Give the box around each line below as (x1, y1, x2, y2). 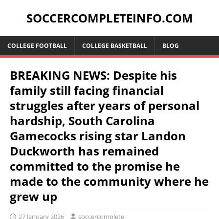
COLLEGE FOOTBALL (7, 42, 67, 50)
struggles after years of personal (10, 97, 199, 113)
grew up (10, 188, 57, 204)
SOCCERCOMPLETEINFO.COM (26, 10, 193, 26)
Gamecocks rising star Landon (10, 128, 186, 144)
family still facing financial (10, 82, 164, 98)
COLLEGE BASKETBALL (82, 42, 147, 50)
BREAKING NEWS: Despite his (10, 67, 177, 83)
